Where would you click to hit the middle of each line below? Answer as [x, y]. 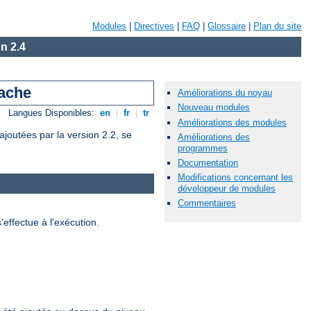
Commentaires [207, 203]
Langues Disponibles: [53, 113]
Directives [154, 26]
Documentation [208, 162]
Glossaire [227, 26]
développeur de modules [227, 189]
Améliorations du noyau [225, 93]
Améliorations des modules [232, 122]
